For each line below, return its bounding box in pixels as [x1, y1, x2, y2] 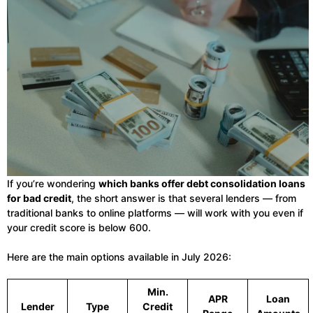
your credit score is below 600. [7, 221, 151, 234]
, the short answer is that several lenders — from [71, 192, 296, 205]
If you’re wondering [7, 177, 99, 190]
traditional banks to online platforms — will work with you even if [7, 207, 303, 219]
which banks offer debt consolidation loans [99, 177, 305, 190]
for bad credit [7, 192, 71, 205]
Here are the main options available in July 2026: [7, 251, 231, 263]
